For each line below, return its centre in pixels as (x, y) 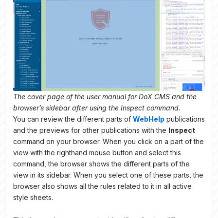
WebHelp (149, 119)
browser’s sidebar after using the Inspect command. (97, 108)
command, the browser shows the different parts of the (101, 163)
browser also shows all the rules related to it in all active (102, 186)
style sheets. (33, 197)
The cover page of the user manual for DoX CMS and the (105, 96)
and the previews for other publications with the (91, 130)
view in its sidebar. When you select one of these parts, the (108, 175)
